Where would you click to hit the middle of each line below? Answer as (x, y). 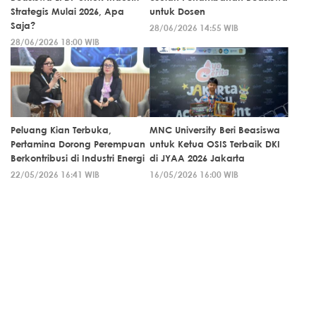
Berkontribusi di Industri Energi (78, 158)
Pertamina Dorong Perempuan (78, 144)
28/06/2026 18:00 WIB (55, 41)
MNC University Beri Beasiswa (215, 129)
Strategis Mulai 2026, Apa (67, 11)
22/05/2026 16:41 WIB (55, 174)
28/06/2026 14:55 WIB (194, 27)
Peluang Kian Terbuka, (61, 129)
